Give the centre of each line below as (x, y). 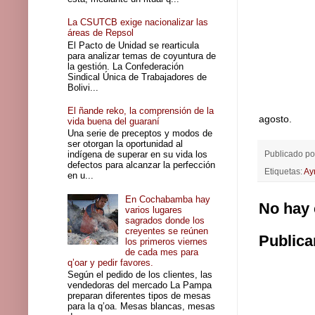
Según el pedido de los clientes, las (140, 275)
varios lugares (154, 210)
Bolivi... (83, 87)
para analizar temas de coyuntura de (142, 56)
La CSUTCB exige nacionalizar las (138, 22)
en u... (81, 176)
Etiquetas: (284, 172)
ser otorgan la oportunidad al (126, 144)
